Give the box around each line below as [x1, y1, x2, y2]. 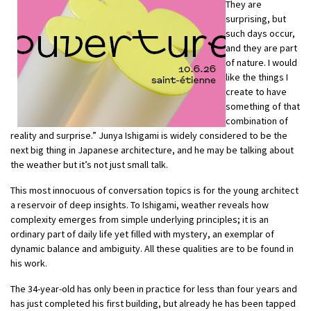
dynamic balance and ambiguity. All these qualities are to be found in [10, 242, 294, 255]
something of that [226, 100, 300, 113]
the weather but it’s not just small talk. [10, 158, 168, 171]
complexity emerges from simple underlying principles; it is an [10, 213, 269, 226]
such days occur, [226, 27, 295, 40]
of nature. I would [226, 56, 297, 69]
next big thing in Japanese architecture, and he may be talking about [10, 144, 294, 157]
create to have [226, 85, 287, 99]
